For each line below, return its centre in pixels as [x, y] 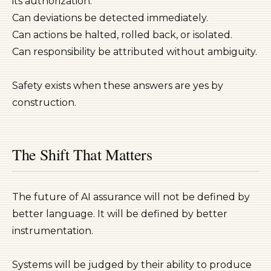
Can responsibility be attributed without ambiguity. [135, 52]
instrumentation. [53, 231]
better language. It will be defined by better [120, 214]
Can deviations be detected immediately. [110, 18]
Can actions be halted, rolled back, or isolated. [122, 35]
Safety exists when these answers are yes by [118, 86]
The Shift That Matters [82, 154]
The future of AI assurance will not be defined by [131, 197]
